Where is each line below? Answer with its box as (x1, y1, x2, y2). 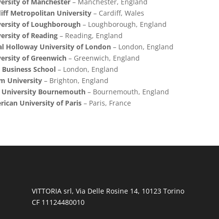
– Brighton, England (42, 76, 109, 86)
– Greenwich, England (66, 53, 140, 63)
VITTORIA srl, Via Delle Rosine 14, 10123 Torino (31, 186, 184, 196)
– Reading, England (57, 31, 123, 41)
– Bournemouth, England (85, 87, 169, 97)
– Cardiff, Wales (91, 8, 144, 18)
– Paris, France (81, 98, 131, 108)
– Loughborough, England (80, 20, 167, 29)
